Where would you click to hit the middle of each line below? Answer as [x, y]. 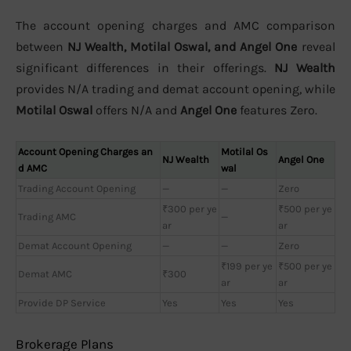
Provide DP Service [62, 302]
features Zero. [277, 110]
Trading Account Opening [77, 188]
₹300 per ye [190, 208]
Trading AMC [47, 216]
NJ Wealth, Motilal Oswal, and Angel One [182, 47]
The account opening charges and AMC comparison [175, 26]
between [42, 47]
